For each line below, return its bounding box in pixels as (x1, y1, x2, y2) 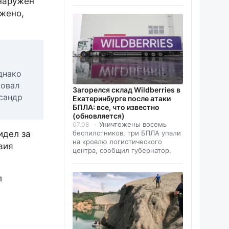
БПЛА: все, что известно (73, 102, 159, 111)
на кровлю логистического (73, 137, 162, 146)
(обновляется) (73, 111, 125, 120)
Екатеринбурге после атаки (73, 94, 171, 103)
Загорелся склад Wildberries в (73, 85, 180, 94)
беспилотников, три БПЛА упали (73, 128, 181, 137)
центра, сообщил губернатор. (73, 146, 171, 154)
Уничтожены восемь (99, 120, 167, 128)
